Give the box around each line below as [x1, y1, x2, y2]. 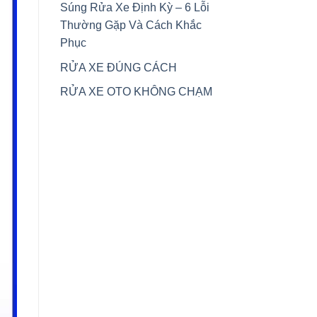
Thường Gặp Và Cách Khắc [59, 19, 202, 32]
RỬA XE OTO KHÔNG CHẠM [59, 86, 212, 98]
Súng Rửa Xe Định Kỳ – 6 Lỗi [59, 1, 209, 14]
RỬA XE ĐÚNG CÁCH [59, 61, 177, 74]
